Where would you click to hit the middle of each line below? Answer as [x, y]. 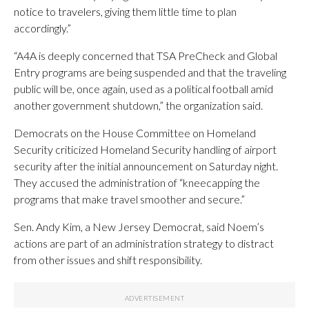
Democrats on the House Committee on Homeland [135, 132]
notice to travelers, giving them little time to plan [125, 11]
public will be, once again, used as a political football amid [143, 88]
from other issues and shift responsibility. [108, 259]
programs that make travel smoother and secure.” [129, 199]
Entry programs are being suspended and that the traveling [150, 72]
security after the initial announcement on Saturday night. [146, 166]
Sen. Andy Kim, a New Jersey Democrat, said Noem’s [139, 226]
